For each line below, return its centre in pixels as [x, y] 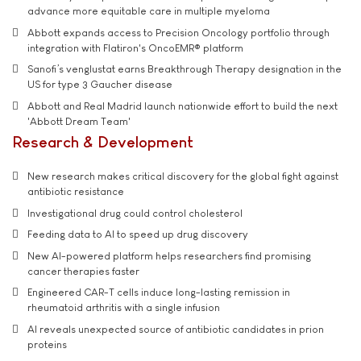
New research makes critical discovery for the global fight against [183, 176]
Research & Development [103, 142]
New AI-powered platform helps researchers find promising [169, 255]
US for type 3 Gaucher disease [100, 84]
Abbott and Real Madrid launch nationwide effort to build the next [183, 106]
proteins [47, 344]
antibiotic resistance [76, 191]
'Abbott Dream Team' [79, 121]
